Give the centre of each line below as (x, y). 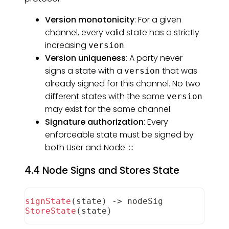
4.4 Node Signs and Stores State (102, 171)
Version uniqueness (85, 58)
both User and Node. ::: (89, 147)
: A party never (154, 58)
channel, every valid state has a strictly (122, 32)
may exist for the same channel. (108, 109)
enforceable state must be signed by (119, 134)
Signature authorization (94, 122)
